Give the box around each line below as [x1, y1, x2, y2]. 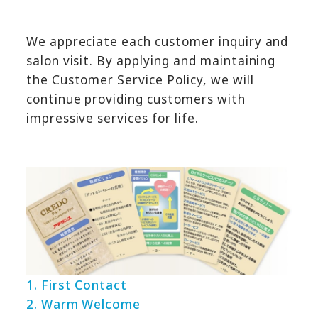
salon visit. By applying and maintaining [26, 53, 276, 70]
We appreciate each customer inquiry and [26, 33, 289, 50]
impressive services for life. [26, 110, 199, 127]
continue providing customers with [26, 91, 246, 108]
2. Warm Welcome [26, 295, 141, 312]
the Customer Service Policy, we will [26, 72, 254, 89]
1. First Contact [26, 276, 128, 293]
